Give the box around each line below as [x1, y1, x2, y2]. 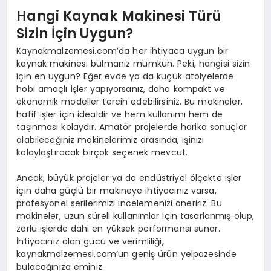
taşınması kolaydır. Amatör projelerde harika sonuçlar [16, 121, 247, 134]
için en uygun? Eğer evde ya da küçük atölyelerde [16, 70, 234, 83]
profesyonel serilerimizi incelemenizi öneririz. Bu [16, 197, 222, 210]
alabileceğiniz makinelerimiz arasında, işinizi [16, 134, 204, 146]
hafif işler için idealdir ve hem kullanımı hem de [16, 108, 223, 121]
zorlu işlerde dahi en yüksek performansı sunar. [16, 223, 220, 235]
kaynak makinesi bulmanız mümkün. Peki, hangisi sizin [16, 57, 250, 70]
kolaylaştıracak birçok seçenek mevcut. [16, 146, 188, 159]
